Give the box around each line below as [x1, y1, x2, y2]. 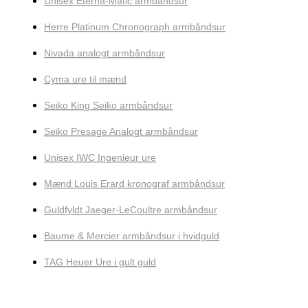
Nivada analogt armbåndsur [44, 47, 165, 59]
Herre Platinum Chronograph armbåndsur [44, 21, 225, 33]
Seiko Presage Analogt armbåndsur [44, 126, 198, 137]
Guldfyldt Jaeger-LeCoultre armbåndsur [44, 204, 217, 216]
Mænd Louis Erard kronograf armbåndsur [44, 178, 225, 190]
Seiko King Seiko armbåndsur [44, 100, 173, 111]
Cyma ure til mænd [44, 74, 126, 85]
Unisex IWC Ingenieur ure [44, 152, 156, 164]
